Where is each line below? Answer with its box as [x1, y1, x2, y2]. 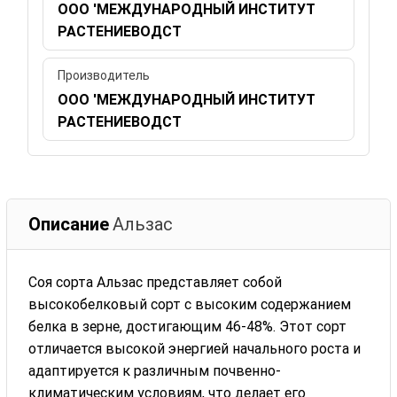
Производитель [58, 67, 151, 82]
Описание [28, 213, 110, 235]
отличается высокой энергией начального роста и [28, 339, 362, 357]
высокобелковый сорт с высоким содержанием [28, 295, 352, 313]
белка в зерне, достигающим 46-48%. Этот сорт [28, 317, 347, 335]
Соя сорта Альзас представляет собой [28, 273, 283, 291]
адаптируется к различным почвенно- [28, 362, 282, 379]
